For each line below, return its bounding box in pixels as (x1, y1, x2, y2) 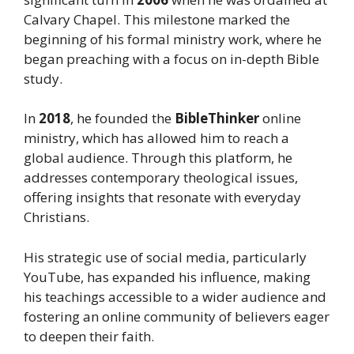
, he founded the (70, 109, 175, 128)
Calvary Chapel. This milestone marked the (24, 9, 290, 28)
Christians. (24, 208, 89, 227)
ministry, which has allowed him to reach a (24, 129, 289, 148)
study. (24, 69, 62, 88)
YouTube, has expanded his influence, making (24, 267, 311, 286)
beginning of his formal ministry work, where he (24, 29, 322, 48)
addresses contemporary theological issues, (24, 168, 298, 187)
